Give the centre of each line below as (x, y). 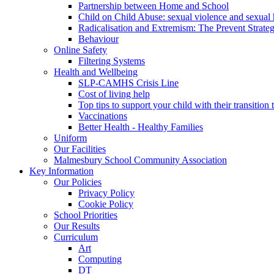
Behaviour (98, 39)
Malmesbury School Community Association (140, 160)
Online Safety (80, 50)
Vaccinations (103, 116)
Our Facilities (80, 149)
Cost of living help (114, 94)
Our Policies (78, 182)
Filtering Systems (112, 61)
